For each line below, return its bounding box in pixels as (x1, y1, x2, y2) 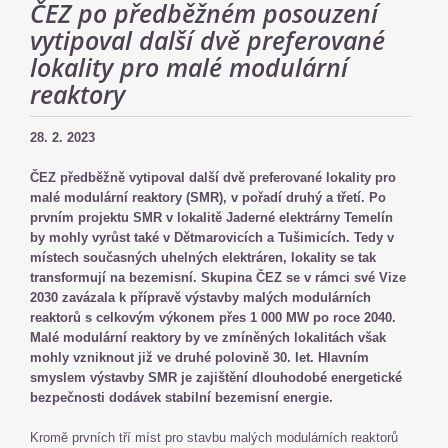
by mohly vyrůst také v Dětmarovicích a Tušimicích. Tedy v (30, 230, 394, 245)
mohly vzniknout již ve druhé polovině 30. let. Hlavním (30, 350, 369, 365)
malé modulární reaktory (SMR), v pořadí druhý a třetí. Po (30, 190, 386, 205)
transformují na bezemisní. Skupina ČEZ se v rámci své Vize (30, 270, 406, 285)
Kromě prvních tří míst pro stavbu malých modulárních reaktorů (30, 430, 398, 445)
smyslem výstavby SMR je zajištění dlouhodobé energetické (30, 370, 402, 385)
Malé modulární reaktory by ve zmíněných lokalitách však (30, 330, 386, 345)
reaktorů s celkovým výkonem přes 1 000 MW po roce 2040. (30, 310, 396, 325)
